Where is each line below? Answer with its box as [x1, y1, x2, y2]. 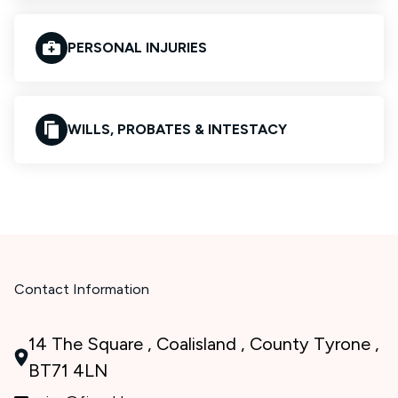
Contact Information [14, 281, 149, 298]
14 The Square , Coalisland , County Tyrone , [28, 333, 379, 354]
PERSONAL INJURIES [68, 39, 207, 56]
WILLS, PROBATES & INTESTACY [68, 121, 287, 138]
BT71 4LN [28, 360, 107, 381]
